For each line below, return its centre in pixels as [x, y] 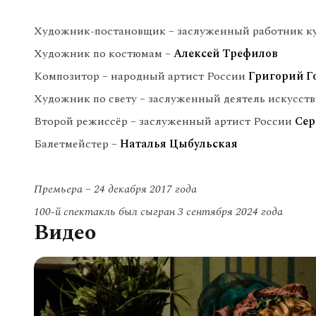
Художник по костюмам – [104, 54]
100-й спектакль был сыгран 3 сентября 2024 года [158, 212]
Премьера [60, 189]
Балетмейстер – [77, 144]
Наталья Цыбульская [179, 144]
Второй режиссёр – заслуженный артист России [164, 121]
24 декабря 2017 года [144, 189]
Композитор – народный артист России [141, 76]
